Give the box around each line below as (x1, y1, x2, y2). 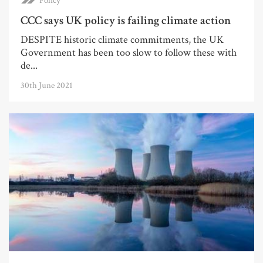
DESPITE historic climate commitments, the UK (21, 32, 224, 46)
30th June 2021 (21, 79, 73, 91)
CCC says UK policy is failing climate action (21, 12, 231, 28)
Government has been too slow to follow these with (21, 45, 237, 59)
